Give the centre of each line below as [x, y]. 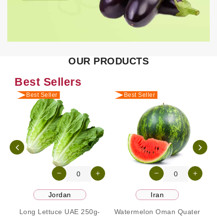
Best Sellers [48, 82]
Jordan [60, 194]
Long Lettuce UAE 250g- [60, 211]
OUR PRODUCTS [108, 61]
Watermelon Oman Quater [157, 211]
